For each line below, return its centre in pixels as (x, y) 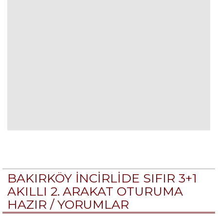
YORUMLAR (93, 204)
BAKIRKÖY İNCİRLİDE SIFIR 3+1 (102, 178)
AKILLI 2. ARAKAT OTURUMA (95, 191)
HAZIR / (32, 204)
